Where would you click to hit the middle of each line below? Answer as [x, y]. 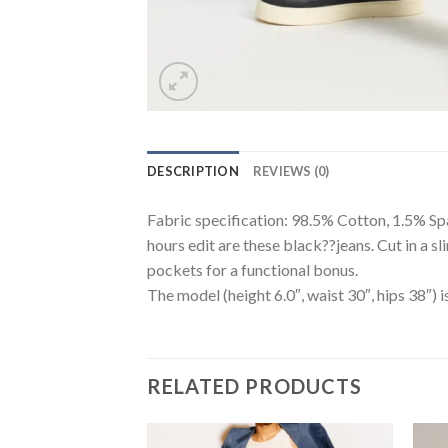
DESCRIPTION [193, 171]
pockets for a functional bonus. [252, 269]
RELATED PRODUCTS [254, 385]
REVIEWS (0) [291, 171]
